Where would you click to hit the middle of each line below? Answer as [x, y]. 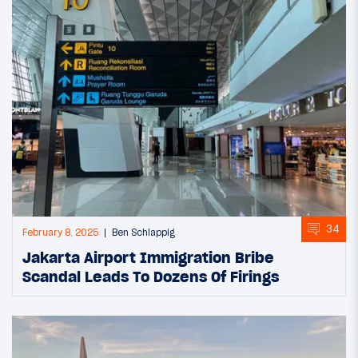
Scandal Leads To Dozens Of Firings [151, 276]
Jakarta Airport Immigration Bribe [148, 257]
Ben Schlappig [143, 232]
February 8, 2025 [60, 232]
